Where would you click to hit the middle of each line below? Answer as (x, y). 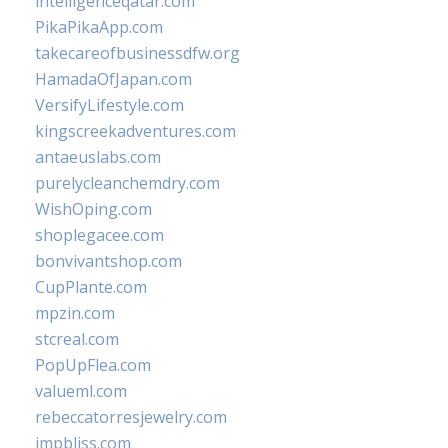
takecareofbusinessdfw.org (137, 53)
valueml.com (81, 391)
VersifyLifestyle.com (109, 105)
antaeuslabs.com (98, 157)
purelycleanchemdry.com (127, 183)
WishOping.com (93, 209)
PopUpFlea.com (93, 365)
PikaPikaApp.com (99, 27)
